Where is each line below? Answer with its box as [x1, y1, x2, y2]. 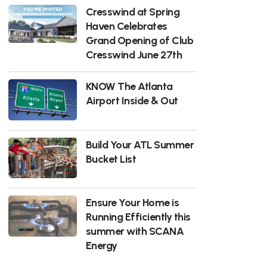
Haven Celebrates [85, 19, 167, 32]
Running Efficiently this [85, 210, 191, 223]
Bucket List [85, 152, 136, 165]
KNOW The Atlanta [85, 79, 173, 92]
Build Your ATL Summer [85, 138, 194, 151]
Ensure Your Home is [85, 196, 179, 209]
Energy [85, 239, 117, 252]
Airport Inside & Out [85, 94, 178, 107]
